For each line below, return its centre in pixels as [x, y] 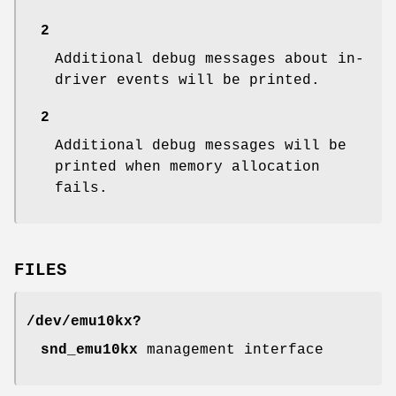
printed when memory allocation [187, 167]
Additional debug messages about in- [209, 59]
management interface [231, 350]
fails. [81, 188]
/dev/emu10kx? [84, 321]
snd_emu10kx [89, 350]
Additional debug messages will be [201, 145]
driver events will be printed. [187, 80]
